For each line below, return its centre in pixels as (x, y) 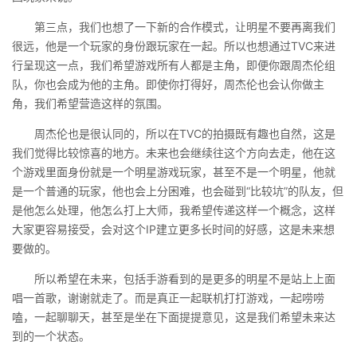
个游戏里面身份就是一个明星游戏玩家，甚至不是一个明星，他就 (174, 172)
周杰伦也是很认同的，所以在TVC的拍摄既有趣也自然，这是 (174, 133)
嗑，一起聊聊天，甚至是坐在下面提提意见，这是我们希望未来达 (174, 317)
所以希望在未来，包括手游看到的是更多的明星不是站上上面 (174, 279)
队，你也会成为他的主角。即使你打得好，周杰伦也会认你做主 (168, 84)
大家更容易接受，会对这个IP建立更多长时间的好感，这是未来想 (173, 229)
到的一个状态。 (51, 336)
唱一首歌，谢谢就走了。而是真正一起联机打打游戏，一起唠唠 (168, 298)
